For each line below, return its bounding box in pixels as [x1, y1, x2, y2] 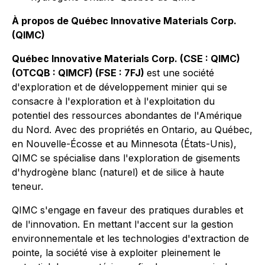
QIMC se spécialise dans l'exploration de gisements [12, 152, 240, 164]
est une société [147, 67, 214, 79]
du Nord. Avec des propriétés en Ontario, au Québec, [12, 124, 253, 135]
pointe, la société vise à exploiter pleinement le [12, 247, 221, 258]
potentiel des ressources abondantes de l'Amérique [12, 109, 242, 121]
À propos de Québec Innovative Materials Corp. [12, 15, 237, 27]
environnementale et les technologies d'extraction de [12, 232, 249, 244]
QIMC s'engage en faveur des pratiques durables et [12, 204, 243, 216]
